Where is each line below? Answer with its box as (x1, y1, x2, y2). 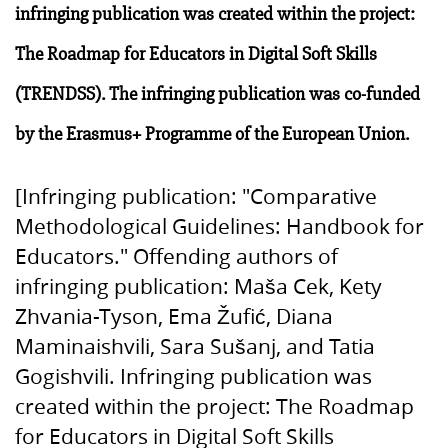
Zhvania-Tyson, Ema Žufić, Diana (15, 301, 333, 330)
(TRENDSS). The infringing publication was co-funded (15, 82, 420, 105)
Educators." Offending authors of (15, 241, 338, 270)
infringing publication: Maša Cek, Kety (15, 271, 382, 300)
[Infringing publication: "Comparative (15, 181, 377, 210)
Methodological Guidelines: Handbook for (15, 211, 424, 240)
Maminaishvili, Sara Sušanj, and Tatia (15, 331, 375, 360)
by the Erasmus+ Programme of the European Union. (15, 122, 409, 145)
